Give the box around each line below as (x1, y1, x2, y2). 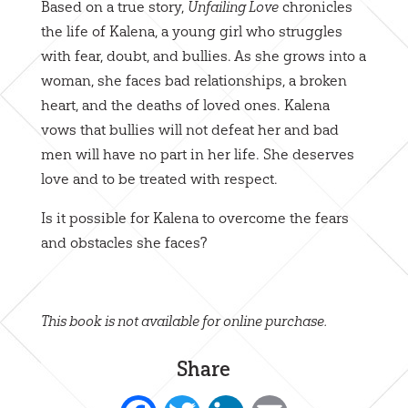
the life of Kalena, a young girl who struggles (40, 21, 342, 40)
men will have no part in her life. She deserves (40, 144, 354, 163)
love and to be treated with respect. (40, 168, 278, 188)
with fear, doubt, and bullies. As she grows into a (40, 46, 366, 65)
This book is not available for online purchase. (40, 311, 327, 330)
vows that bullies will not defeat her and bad (40, 119, 339, 138)
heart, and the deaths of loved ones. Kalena (40, 95, 330, 114)
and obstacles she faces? (40, 232, 208, 251)
